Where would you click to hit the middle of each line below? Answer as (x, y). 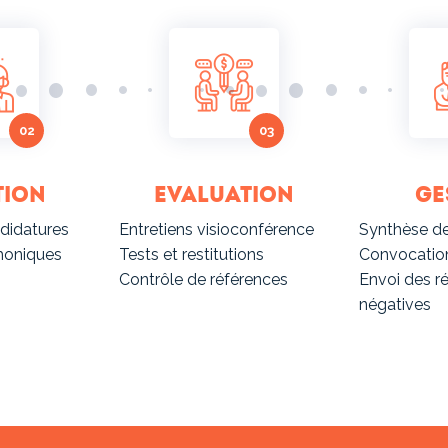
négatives (395, 305)
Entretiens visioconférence (216, 230)
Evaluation (224, 195)
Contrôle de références (203, 280)
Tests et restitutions (191, 255)
